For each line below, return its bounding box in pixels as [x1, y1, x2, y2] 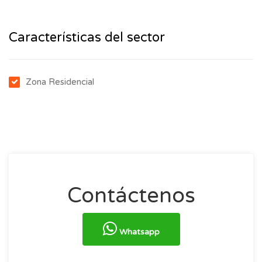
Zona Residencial [26, 76, 94, 87]
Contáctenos [67, 182, 195, 208]
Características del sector [9, 29, 165, 45]
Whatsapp [116, 226, 160, 237]
